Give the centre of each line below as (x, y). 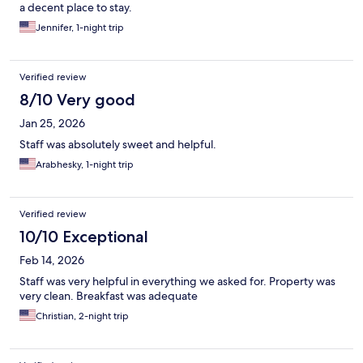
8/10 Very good (77, 100)
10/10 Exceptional (84, 237)
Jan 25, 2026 (52, 124)
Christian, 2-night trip (82, 316)
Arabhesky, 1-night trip (85, 165)
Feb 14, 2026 (52, 261)
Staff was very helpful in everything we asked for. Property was (177, 282)
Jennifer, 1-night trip (80, 28)
